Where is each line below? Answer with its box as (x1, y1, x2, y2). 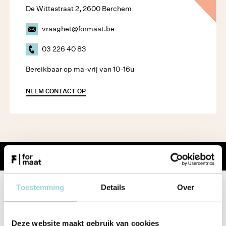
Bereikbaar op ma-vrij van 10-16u (26, 64, 135, 74)
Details (100, 183, 126, 192)
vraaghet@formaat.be (42, 24, 115, 34)
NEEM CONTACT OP (26, 86, 86, 95)
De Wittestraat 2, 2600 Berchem (26, 4, 132, 14)
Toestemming (16, 183, 65, 192)
